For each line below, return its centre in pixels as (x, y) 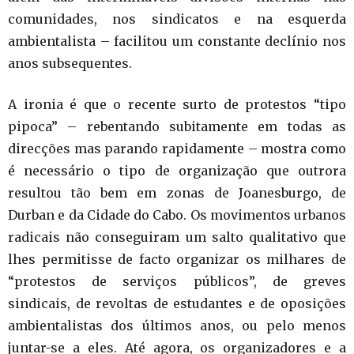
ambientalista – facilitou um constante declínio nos (177, 41)
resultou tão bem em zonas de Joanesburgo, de (177, 193)
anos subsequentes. (70, 63)
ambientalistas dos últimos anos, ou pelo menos (177, 326)
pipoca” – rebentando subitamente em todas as (177, 126)
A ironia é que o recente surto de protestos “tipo (177, 104)
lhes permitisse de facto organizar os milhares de (177, 259)
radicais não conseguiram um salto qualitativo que (177, 237)
